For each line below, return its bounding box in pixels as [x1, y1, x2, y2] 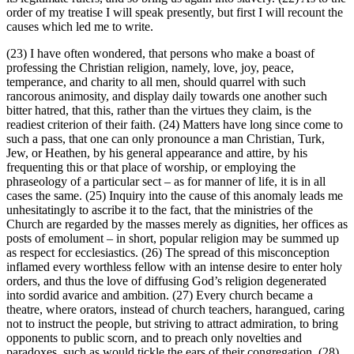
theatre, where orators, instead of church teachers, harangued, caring [6, 303, 345, 317]
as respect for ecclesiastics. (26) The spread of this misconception [6, 246, 330, 260]
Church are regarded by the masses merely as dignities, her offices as [6, 217, 348, 232]
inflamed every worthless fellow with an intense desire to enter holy [6, 260, 342, 274]
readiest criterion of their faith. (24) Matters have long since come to [6, 118, 343, 132]
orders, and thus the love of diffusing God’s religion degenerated [6, 274, 326, 288]
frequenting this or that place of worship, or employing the [6, 160, 296, 175]
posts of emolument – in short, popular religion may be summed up [6, 232, 339, 246]
